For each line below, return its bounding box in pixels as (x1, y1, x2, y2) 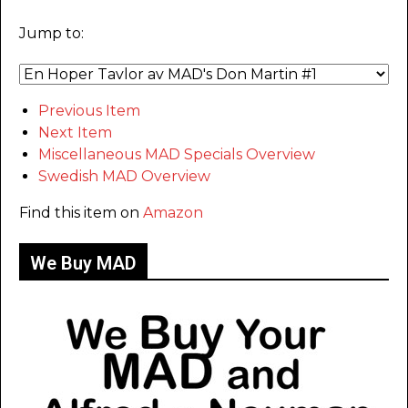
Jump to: (19, 25, 84, 43)
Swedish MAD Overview (38, 168, 210, 186)
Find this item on (19, 204, 143, 222)
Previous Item (38, 102, 140, 120)
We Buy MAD (30, 252, 137, 275)
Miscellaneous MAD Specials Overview (38, 146, 315, 164)
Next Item (38, 124, 112, 142)
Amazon (143, 204, 203, 222)
